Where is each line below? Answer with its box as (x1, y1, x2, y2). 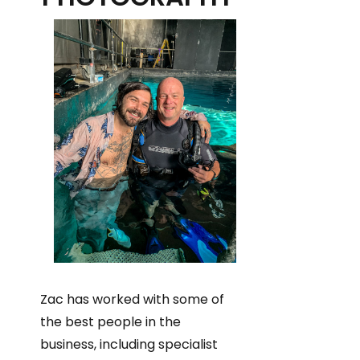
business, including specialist (40, 335, 218, 354)
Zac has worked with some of (40, 290, 224, 309)
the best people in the (40, 313, 181, 332)
